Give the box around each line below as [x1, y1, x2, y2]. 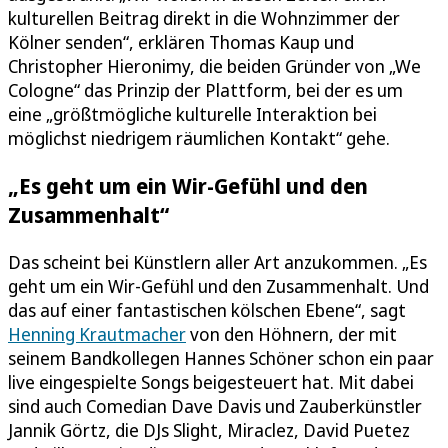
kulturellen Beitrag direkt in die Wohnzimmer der [8, 5, 400, 30]
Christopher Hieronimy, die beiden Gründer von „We [8, 53, 421, 78]
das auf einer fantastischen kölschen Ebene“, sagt [8, 297, 406, 322]
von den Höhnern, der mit [186, 321, 397, 346]
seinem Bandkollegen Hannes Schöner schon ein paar [8, 345, 434, 370]
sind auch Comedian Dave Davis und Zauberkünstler [8, 393, 422, 418]
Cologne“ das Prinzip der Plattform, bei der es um [8, 77, 403, 102]
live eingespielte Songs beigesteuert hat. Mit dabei [8, 369, 414, 394]
